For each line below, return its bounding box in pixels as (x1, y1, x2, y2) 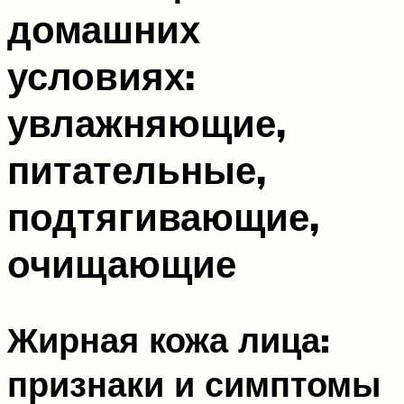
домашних (7, 5, 200, 52)
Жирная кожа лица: (7, 317, 330, 363)
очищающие (7, 239, 236, 287)
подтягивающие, (7, 192, 319, 240)
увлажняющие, (7, 98, 286, 146)
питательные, (7, 145, 266, 193)
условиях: (7, 51, 195, 99)
